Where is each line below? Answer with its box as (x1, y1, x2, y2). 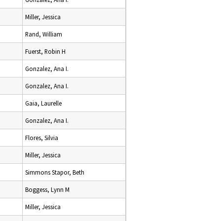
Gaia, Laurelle (25, 99, 62, 107)
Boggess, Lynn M (25, 185, 70, 193)
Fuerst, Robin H (25, 47, 66, 55)
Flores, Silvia (25, 134, 58, 142)
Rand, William (25, 30, 62, 38)
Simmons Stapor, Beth (25, 168, 84, 176)
